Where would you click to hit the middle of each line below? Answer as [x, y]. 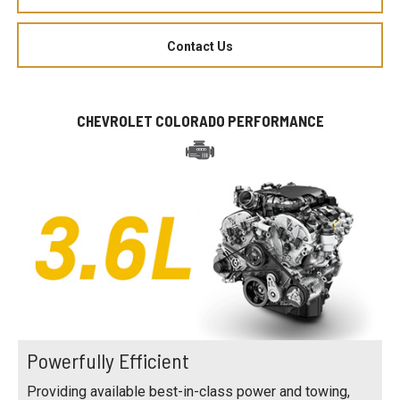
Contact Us [200, 46]
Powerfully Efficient [108, 360]
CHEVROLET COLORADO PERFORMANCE [200, 120]
